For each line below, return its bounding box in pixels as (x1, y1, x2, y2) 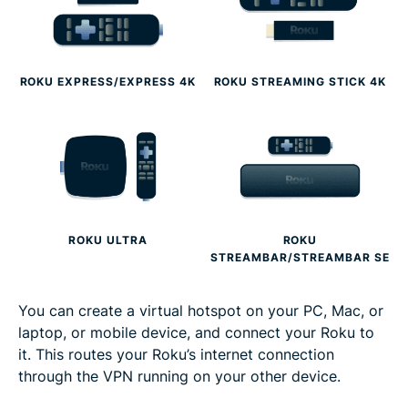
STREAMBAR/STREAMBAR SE (210, 250, 390, 265)
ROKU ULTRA (68, 233, 148, 248)
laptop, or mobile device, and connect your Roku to (18, 323, 374, 342)
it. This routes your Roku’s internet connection (18, 345, 334, 364)
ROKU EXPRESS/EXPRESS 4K (19, 74, 197, 88)
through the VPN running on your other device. (18, 367, 341, 386)
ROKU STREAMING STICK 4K (213, 74, 387, 88)
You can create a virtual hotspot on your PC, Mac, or (18, 301, 383, 321)
